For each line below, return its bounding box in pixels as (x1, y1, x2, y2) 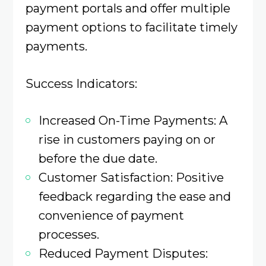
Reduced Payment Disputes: (38, 245, 208, 261)
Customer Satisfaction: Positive (38, 169, 224, 185)
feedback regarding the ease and (38, 188, 231, 204)
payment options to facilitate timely (25, 20, 237, 35)
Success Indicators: (25, 75, 137, 91)
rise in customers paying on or (38, 131, 216, 147)
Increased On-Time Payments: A (38, 112, 227, 128)
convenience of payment (38, 207, 184, 223)
